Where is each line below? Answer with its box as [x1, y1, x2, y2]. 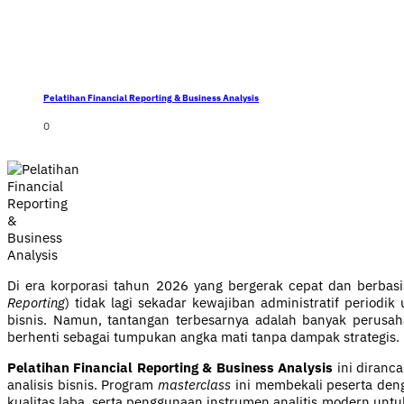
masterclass [158, 376, 232, 394]
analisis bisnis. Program [7, 376, 159, 394]
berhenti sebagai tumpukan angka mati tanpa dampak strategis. [7, 328, 399, 346]
